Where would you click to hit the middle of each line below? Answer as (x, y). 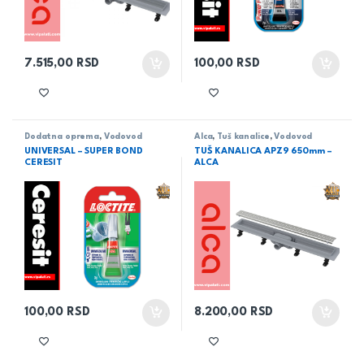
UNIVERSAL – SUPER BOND (83, 151)
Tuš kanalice (243, 136)
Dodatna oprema (62, 136)
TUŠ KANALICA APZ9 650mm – (263, 151)
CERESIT (43, 162)
